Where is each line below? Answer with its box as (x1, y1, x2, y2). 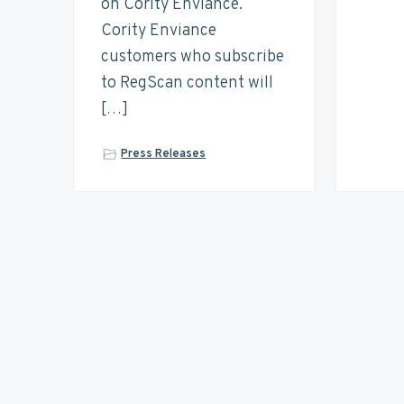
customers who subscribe (100, 46, 284, 68)
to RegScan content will (100, 72, 273, 94)
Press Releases (121, 146, 207, 161)
